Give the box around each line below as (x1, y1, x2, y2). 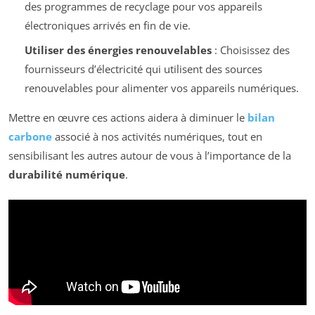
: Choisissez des (211, 42, 290, 57)
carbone (8, 129, 52, 143)
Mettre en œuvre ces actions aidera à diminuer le (8, 110, 247, 124)
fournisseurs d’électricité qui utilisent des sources (24, 61, 262, 76)
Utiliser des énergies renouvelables (24, 42, 212, 57)
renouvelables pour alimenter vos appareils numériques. (24, 80, 299, 95)
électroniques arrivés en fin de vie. (24, 18, 191, 33)
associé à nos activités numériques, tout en (52, 129, 262, 143)
